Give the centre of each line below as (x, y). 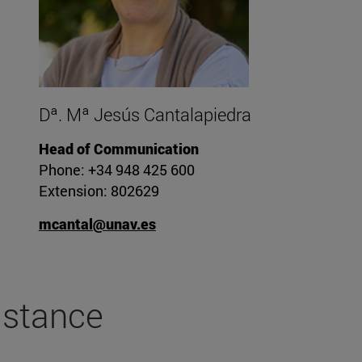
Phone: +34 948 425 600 (116, 170)
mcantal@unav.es (97, 224)
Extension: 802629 (99, 191)
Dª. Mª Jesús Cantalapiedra (145, 115)
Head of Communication (118, 149)
